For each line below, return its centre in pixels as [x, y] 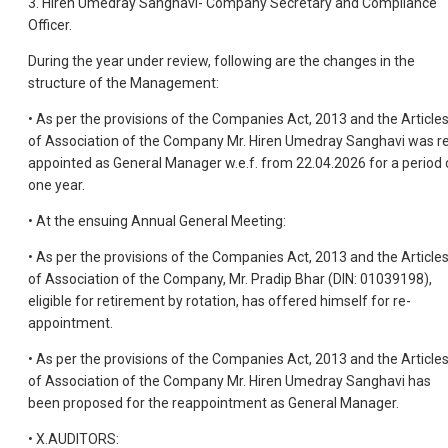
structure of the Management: [123, 82]
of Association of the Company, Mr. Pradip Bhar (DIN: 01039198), [230, 278]
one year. [56, 184]
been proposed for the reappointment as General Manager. [213, 402]
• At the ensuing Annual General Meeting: [157, 220]
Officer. [50, 24]
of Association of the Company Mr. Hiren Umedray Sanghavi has [229, 380]
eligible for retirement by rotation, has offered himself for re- [219, 300]
